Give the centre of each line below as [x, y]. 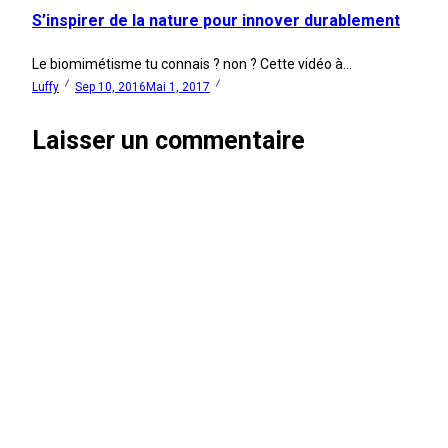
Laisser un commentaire [168, 140]
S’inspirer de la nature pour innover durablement [216, 20]
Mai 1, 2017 [178, 86]
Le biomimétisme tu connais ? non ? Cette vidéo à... [192, 63]
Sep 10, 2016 [110, 86]
